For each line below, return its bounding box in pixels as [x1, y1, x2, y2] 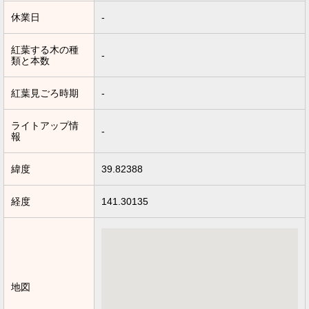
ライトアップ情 [11, 120, 79, 132]
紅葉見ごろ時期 [11, 88, 79, 99]
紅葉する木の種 [11, 44, 79, 56]
